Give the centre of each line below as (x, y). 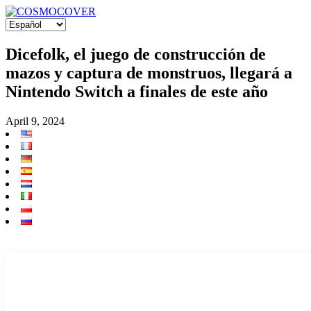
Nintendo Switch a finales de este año (137, 91)
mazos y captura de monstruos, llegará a (149, 73)
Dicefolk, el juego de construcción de (136, 54)
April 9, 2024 (35, 121)
